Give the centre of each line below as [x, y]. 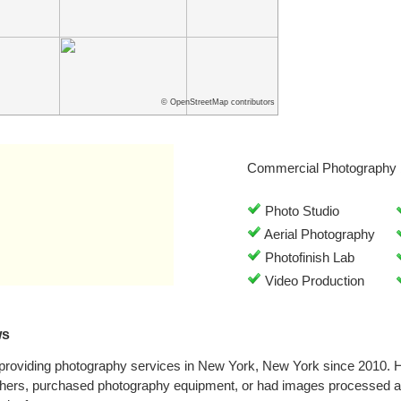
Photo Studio [300, 211]
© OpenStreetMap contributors [218, 102]
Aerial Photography [318, 234]
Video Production [312, 281]
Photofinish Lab [307, 257]
